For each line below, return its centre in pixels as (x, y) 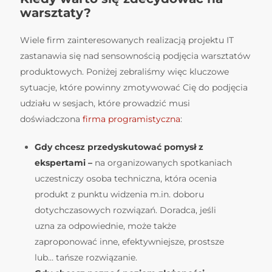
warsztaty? (57, 12)
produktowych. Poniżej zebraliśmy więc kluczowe (124, 71)
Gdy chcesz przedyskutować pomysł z (119, 147)
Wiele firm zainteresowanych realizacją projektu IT (127, 40)
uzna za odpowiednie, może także (105, 226)
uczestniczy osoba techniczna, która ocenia (126, 178)
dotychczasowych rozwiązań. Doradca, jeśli (125, 210)
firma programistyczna (131, 119)
